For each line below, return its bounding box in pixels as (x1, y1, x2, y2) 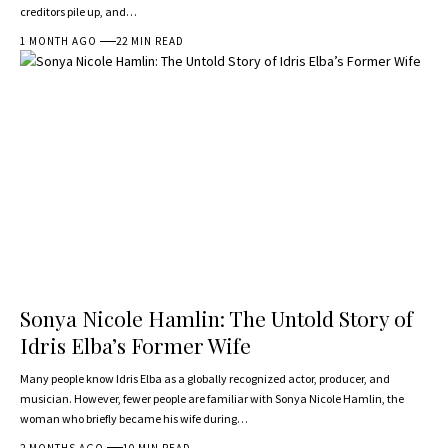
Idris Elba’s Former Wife (20, 330, 251, 359)
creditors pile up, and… (20, 4, 137, 20)
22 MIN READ (116, 34, 185, 49)
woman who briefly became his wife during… (20, 410, 248, 426)
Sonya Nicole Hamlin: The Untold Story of (20, 303, 413, 332)
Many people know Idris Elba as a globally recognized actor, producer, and (20, 370, 390, 386)
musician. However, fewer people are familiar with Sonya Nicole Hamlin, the (20, 390, 404, 406)
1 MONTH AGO (20, 34, 98, 49)
